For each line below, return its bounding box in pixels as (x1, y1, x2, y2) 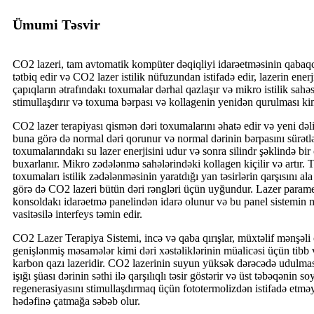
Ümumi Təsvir (13, 16, 100, 32)
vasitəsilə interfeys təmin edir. (13, 207, 142, 220)
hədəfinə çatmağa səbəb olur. (13, 294, 140, 307)
